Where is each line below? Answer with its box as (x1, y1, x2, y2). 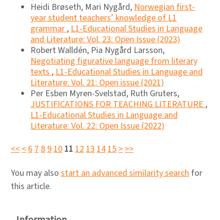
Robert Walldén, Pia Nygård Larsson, (30, 44, 165, 56)
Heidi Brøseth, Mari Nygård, (30, 1, 134, 13)
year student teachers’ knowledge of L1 (30, 12, 177, 24)
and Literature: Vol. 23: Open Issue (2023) (30, 33, 180, 46)
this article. (11, 180, 52, 192)
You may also (11, 167, 61, 179)
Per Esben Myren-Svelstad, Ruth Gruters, (30, 87, 179, 100)
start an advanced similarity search (61, 167, 189, 179)
